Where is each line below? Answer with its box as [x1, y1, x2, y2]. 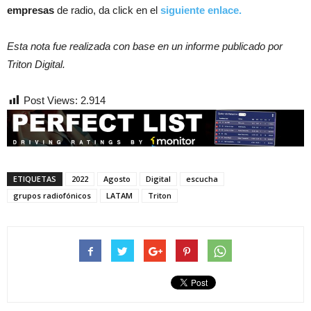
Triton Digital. [7, 58, 65, 70]
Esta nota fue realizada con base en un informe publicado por [7, 40, 283, 52]
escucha [186, 173, 218, 184]
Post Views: [24, 94, 78, 106]
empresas [7, 3, 54, 16]
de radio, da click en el [54, 3, 160, 16]
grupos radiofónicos [13, 190, 91, 201]
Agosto [103, 173, 131, 184]
